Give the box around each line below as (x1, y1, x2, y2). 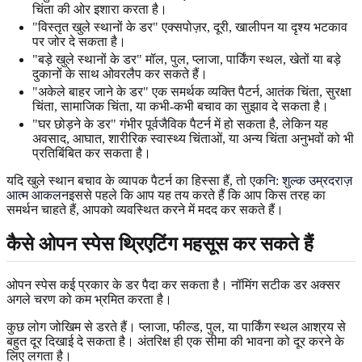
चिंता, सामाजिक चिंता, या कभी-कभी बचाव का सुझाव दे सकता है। (32, 99, 329, 113)
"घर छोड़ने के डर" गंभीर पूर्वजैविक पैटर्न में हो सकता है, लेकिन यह (32, 116, 328, 131)
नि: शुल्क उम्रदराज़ (265, 173, 352, 187)
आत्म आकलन (6, 187, 69, 202)
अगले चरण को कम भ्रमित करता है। (6, 292, 172, 306)
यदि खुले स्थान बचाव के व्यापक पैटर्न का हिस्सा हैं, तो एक (6, 173, 265, 187)
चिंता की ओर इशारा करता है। (32, 2, 167, 16)
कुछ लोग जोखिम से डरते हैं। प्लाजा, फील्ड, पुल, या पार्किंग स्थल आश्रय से (6, 319, 346, 334)
